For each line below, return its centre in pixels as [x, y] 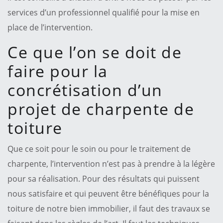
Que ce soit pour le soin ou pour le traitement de [99, 149]
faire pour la [58, 71]
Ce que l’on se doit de [95, 52]
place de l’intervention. [50, 27]
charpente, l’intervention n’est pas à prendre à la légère [111, 164]
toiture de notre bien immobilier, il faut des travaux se [109, 208]
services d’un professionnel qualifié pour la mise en [104, 12]
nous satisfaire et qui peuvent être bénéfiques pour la [108, 193]
